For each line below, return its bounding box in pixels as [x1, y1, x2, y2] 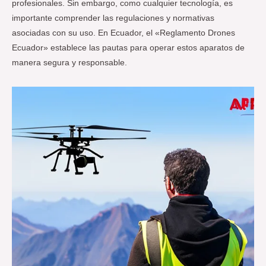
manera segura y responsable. [12, 58, 127, 68]
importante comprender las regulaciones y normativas [12, 14, 214, 23]
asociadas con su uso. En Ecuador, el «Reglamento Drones [12, 28, 235, 38]
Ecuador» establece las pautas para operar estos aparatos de [12, 43, 245, 53]
